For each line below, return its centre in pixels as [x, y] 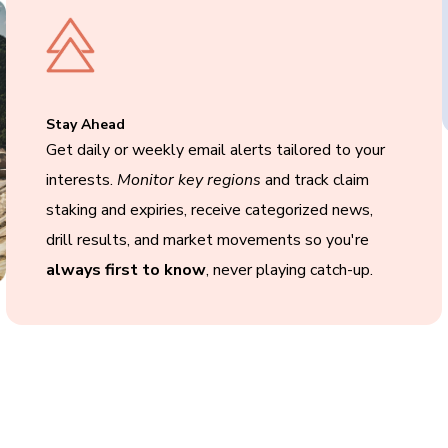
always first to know [125, 270]
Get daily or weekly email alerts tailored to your [215, 150]
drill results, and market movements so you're [207, 240]
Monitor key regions [188, 180]
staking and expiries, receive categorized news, [209, 210]
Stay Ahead [85, 124]
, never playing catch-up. [289, 270]
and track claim [314, 180]
